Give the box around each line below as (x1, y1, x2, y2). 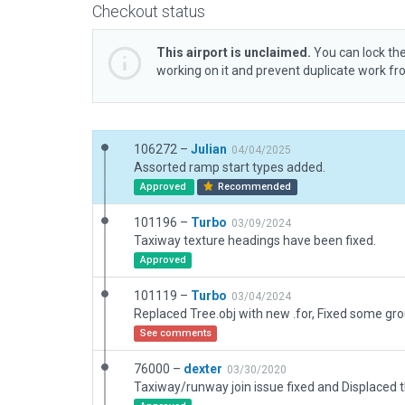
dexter (184, 362, 222, 376)
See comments (139, 327, 212, 339)
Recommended (215, 181, 292, 193)
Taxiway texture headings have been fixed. (134, 233, 376, 248)
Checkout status (92, 2, 205, 21)
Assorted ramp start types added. (134, 160, 325, 174)
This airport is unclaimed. (156, 45, 311, 60)
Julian (191, 142, 227, 156)
